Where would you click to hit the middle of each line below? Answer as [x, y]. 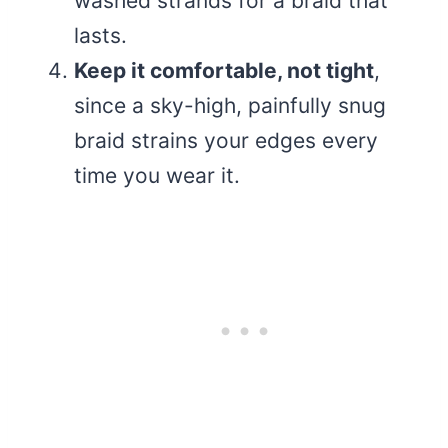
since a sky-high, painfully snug [230, 105]
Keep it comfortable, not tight [224, 70]
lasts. [100, 35]
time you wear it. [157, 175]
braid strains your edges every [226, 140]
